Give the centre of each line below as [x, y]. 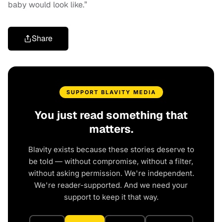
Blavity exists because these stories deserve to [111, 150]
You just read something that [111, 115]
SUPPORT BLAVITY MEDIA [111, 92]
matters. [111, 129]
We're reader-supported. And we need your [111, 185]
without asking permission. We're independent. [111, 173]
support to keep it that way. [111, 197]
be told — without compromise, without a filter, [111, 162]
